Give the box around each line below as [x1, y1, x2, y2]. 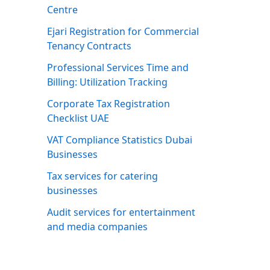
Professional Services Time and [47, 61, 189, 75]
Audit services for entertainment [47, 206, 195, 219]
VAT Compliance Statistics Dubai [47, 133, 192, 147]
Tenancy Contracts [47, 39, 131, 53]
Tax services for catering [47, 169, 158, 183]
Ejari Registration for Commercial [47, 25, 199, 39]
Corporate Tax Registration [47, 97, 170, 111]
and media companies [47, 220, 148, 234]
